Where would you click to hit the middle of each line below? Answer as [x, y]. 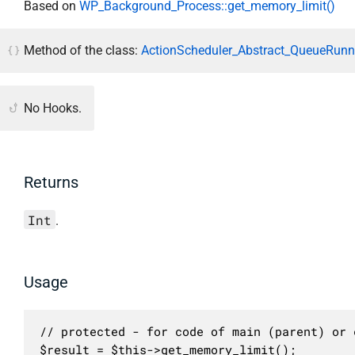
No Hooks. [53, 108]
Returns [51, 183]
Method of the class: [82, 51]
